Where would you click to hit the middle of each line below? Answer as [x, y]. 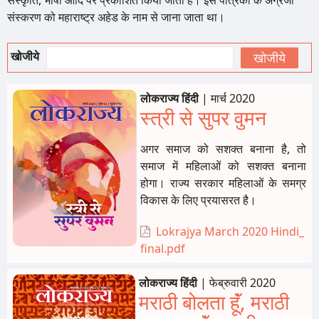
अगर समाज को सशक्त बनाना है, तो [223, 149]
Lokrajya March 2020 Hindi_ [230, 231]
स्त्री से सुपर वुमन [203, 117]
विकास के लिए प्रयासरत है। [198, 200]
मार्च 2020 [233, 98]
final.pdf [163, 249]
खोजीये [25, 56]
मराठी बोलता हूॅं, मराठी [214, 302]
